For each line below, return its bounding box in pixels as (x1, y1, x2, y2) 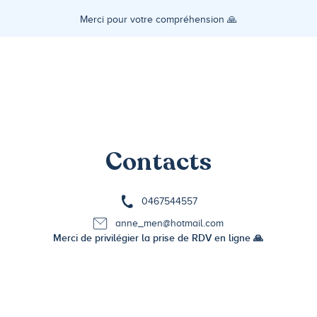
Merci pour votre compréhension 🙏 (80, 13, 237, 25)
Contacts (105, 144, 212, 179)
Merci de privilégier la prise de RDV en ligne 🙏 (53, 232, 264, 244)
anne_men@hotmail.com (115, 218, 224, 229)
